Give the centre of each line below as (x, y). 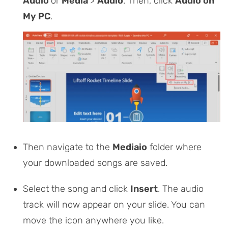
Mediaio (130, 147)
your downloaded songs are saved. (95, 163)
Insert (144, 189)
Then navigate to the (68, 147)
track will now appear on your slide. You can (114, 204)
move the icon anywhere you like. (93, 220)
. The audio (181, 189)
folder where (174, 147)
